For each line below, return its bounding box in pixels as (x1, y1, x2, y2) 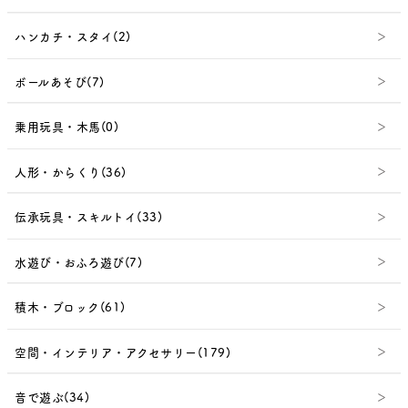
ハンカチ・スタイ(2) (15, 27, 131, 46)
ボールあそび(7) (15, 72, 105, 90)
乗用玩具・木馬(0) (15, 117, 118, 136)
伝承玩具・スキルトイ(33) (15, 208, 162, 226)
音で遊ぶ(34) (15, 388, 89, 406)
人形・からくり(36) (15, 162, 127, 180)
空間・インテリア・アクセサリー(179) (15, 342, 230, 361)
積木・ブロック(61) (15, 298, 126, 316)
